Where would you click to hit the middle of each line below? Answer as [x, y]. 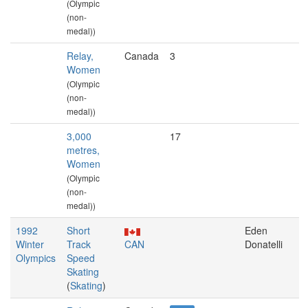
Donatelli [264, 244]
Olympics [36, 258]
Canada [142, 56]
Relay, [80, 56]
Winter [30, 244]
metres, [83, 150]
